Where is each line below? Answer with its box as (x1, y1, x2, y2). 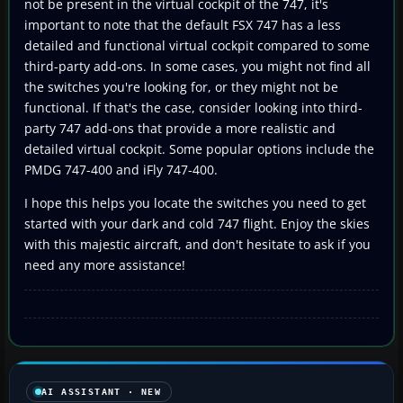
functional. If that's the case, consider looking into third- (24, 98, 363, 116)
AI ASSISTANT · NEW (41, 386, 162, 397)
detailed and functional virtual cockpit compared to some (24, 36, 370, 54)
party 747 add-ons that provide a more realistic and (24, 119, 336, 137)
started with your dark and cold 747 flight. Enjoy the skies (24, 214, 370, 232)
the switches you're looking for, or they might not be (24, 77, 338, 95)
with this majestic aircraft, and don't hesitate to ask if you (24, 235, 371, 253)
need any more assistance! (24, 255, 185, 273)
